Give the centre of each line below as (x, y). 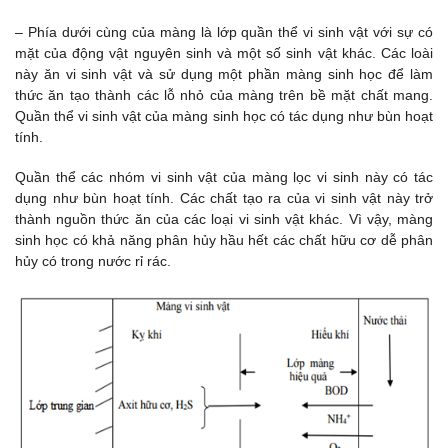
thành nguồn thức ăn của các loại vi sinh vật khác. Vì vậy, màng (224, 218)
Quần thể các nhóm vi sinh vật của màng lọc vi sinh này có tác (224, 176)
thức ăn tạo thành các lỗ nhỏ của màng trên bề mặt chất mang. (224, 95)
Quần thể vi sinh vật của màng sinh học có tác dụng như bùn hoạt (224, 116)
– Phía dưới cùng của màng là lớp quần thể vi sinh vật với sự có (224, 32)
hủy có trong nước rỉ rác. (93, 260)
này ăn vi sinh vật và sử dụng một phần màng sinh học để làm (224, 74)
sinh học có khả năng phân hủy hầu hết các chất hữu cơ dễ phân (224, 239)
